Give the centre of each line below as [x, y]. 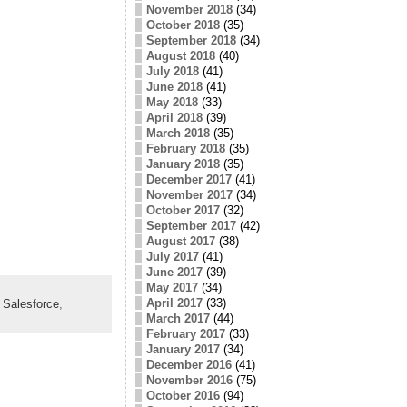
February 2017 [185, 333]
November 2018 [189, 9]
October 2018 [183, 25]
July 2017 [172, 256]
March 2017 [178, 318]
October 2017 [183, 210]
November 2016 [189, 380]
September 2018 [191, 40]
